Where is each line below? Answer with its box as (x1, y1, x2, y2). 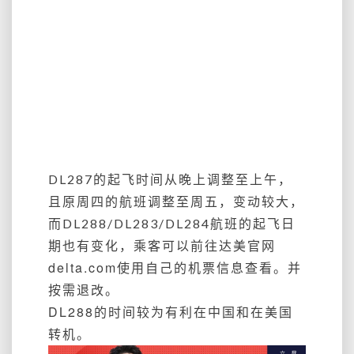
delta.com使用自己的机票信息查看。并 (48, 258, 302, 277)
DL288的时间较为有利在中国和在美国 (48, 303, 293, 321)
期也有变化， (48, 238, 134, 253)
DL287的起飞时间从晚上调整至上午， (48, 171, 292, 186)
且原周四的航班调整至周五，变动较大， (48, 194, 304, 209)
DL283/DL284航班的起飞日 (114, 216, 296, 231)
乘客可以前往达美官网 (134, 236, 276, 254)
